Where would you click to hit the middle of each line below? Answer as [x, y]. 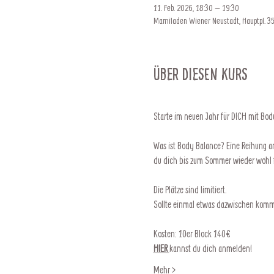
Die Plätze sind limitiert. [191, 189]
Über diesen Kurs [200, 74]
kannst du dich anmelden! [210, 248]
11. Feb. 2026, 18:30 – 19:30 [196, 7]
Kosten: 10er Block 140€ [192, 233]
